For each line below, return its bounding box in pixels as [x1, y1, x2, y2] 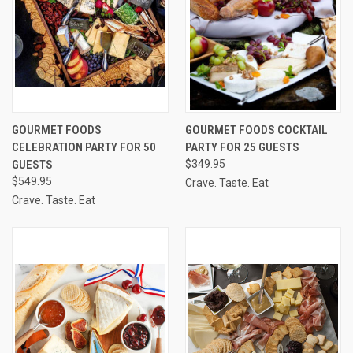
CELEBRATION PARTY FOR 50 [12, 139, 156, 154]
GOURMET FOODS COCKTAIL [184, 122, 328, 137]
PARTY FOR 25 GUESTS [184, 139, 299, 154]
